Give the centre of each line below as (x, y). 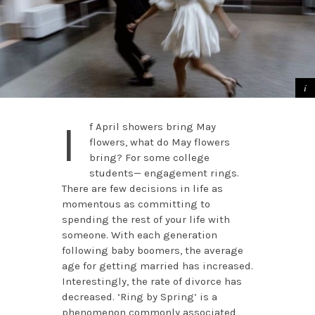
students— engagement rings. (164, 173)
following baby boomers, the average (152, 250)
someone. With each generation (139, 234)
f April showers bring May (152, 126)
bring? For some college (149, 157)
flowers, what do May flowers (159, 142)
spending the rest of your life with (146, 219)
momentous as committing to (136, 204)
